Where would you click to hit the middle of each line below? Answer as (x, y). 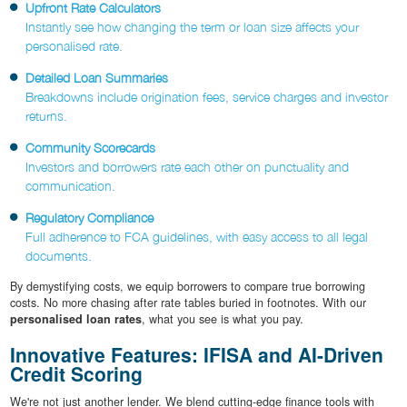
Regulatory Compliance (89, 218)
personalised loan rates (75, 319)
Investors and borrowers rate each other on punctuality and (187, 167)
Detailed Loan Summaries (97, 78)
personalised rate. (74, 46)
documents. (59, 256)
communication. (70, 186)
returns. (46, 116)
